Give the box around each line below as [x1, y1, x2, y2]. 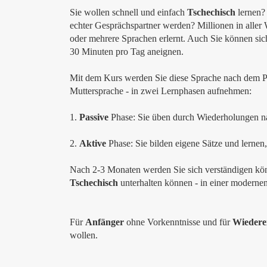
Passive [79, 112, 111, 122]
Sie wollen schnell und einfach [70, 7, 187, 17]
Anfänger [85, 217, 126, 227]
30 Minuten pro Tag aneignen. [70, 46, 184, 57]
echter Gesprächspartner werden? [70, 20, 197, 30]
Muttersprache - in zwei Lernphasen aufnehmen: [70, 86, 252, 96]
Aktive [79, 138, 108, 148]
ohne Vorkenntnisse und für [126, 217, 232, 227]
